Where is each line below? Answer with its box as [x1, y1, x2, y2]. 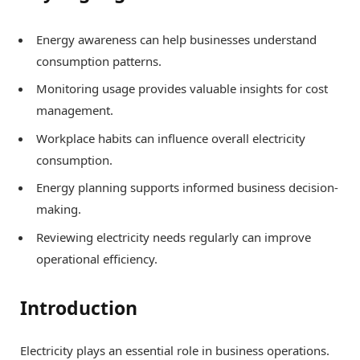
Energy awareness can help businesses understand [36, 31, 317, 47]
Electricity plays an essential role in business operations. [20, 342, 329, 358]
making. [36, 201, 81, 218]
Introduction [20, 294, 137, 321]
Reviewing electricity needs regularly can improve [36, 228, 311, 245]
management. [36, 102, 113, 119]
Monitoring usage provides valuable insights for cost [36, 80, 328, 97]
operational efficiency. [36, 250, 157, 267]
